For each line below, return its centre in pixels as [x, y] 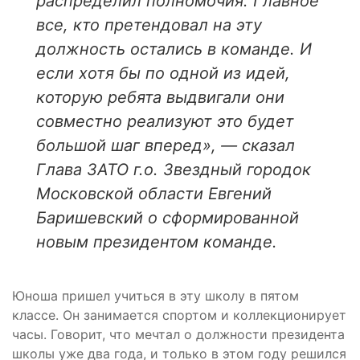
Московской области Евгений [154, 194]
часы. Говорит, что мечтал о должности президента [178, 335]
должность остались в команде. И [174, 49]
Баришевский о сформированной [168, 218]
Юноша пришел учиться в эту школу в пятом [155, 296]
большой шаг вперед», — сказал [166, 146]
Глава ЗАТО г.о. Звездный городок [174, 170]
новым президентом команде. [157, 242]
